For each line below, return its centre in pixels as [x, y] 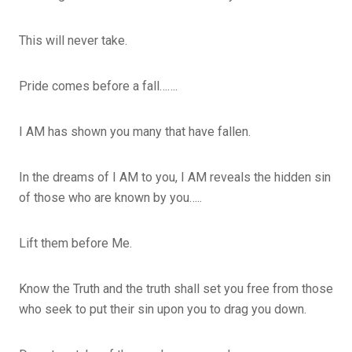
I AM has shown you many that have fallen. [136, 131]
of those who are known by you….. [110, 197]
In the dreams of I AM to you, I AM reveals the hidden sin [175, 177]
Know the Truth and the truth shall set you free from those [176, 288]
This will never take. [75, 40]
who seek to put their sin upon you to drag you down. [163, 309]
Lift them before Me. [75, 243]
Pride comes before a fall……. [98, 86]
